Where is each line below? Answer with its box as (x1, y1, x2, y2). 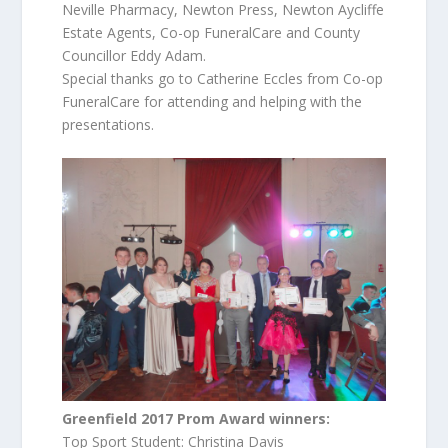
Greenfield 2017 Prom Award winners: (62, 408, 331, 428)
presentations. (62, 115, 155, 134)
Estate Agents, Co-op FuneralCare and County (62, 23, 361, 42)
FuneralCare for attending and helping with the (62, 92, 363, 111)
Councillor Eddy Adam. (62, 46, 207, 65)
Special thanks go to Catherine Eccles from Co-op (62, 69, 384, 88)
